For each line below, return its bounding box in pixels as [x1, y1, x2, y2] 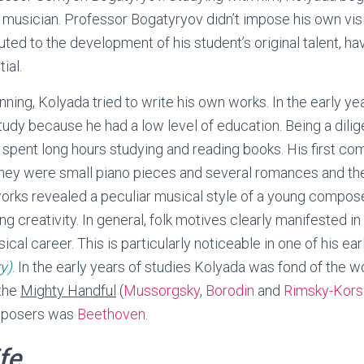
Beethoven [77, 305, 145, 323]
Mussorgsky [123, 282, 200, 300]
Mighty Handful [20, 282, 116, 300]
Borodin [206, 282, 254, 300]
